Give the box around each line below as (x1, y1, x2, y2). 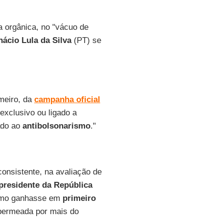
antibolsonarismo (22, 121, 90, 131)
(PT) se (71, 36, 101, 45)
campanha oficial (34, 95, 100, 104)
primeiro (62, 194, 96, 203)
